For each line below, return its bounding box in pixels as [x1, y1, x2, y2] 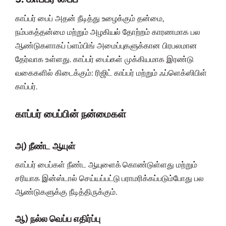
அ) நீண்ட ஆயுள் [15, 141, 75, 152]
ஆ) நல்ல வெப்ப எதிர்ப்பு [15, 213, 100, 225]
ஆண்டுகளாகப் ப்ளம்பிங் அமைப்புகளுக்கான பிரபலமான [15, 41, 198, 51]
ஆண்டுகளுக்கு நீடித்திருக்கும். [15, 187, 117, 197]
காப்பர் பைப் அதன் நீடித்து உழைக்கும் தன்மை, [15, 14, 165, 24]
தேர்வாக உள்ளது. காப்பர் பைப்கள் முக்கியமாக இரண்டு [15, 54, 194, 65]
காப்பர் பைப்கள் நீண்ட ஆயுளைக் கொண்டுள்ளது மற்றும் [15, 160, 198, 170]
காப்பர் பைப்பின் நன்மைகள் [15, 108, 126, 121]
